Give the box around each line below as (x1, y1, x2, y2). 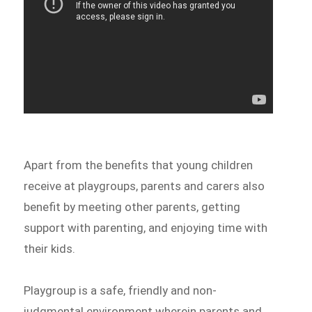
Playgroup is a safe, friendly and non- (24, 283, 217, 298)
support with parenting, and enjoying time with (24, 221, 268, 235)
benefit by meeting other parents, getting (24, 200, 241, 214)
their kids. (24, 242, 76, 256)
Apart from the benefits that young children (24, 158, 253, 173)
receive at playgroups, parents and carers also (24, 179, 265, 194)
